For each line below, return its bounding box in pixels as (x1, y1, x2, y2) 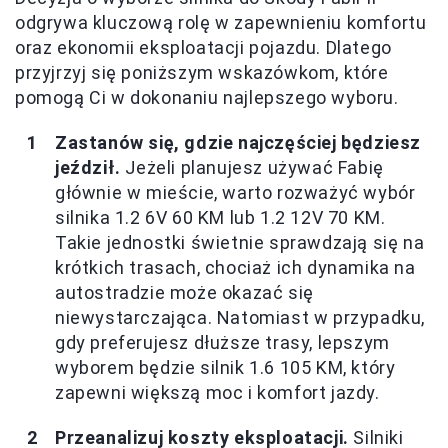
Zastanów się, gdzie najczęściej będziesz (55, 131, 422, 153)
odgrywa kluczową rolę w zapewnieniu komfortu (15, 11, 427, 33)
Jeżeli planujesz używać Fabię (120, 156, 384, 178)
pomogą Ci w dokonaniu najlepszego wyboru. (15, 86, 399, 108)
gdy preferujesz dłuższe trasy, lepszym (55, 331, 390, 353)
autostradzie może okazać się (55, 281, 314, 303)
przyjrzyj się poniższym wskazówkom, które (15, 61, 389, 83)
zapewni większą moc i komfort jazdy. (55, 381, 380, 403)
